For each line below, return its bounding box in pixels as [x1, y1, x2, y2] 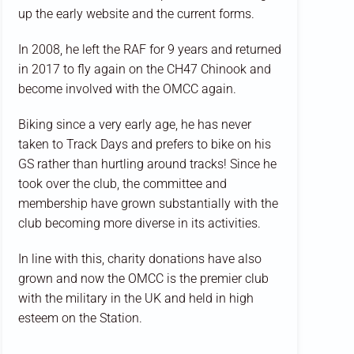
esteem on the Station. [17, 310, 142, 326]
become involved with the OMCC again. [17, 81, 236, 96]
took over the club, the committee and [17, 175, 227, 191]
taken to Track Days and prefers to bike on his [17, 136, 271, 152]
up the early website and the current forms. [17, 6, 254, 21]
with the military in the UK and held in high [17, 290, 254, 306]
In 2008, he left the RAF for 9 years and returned [17, 41, 281, 57]
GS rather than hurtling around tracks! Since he [17, 156, 277, 171]
